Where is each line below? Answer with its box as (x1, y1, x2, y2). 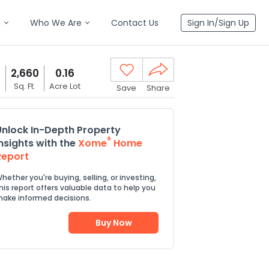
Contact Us (111, 17, 159, 29)
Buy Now (95, 216, 132, 229)
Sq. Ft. (14, 80, 36, 92)
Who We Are (30, 17, 82, 29)
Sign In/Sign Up (187, 17, 249, 29)
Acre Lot (49, 80, 80, 92)
